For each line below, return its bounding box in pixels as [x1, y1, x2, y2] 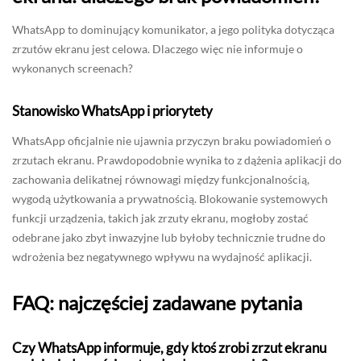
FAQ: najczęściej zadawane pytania [12, 291, 302, 315]
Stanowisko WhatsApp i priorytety [12, 102, 213, 120]
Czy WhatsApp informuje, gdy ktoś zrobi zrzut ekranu [12, 339, 326, 357]
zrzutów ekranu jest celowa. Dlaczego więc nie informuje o [12, 42, 303, 56]
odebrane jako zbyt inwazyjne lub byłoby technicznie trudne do [12, 230, 326, 245]
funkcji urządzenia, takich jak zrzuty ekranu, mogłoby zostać [12, 211, 309, 226]
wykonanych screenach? [12, 61, 133, 76]
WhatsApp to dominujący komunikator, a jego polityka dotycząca [12, 23, 334, 37]
